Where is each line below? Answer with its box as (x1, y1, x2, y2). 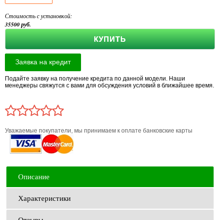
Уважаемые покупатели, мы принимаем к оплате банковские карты (5, 127, 192, 134)
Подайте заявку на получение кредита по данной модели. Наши (5, 75, 185, 82)
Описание (18, 171, 50, 181)
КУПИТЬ (94, 34, 126, 43)
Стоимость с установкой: (5, 11, 72, 20)
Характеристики (18, 193, 71, 203)
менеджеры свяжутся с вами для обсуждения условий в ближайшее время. (5, 82, 214, 89)
